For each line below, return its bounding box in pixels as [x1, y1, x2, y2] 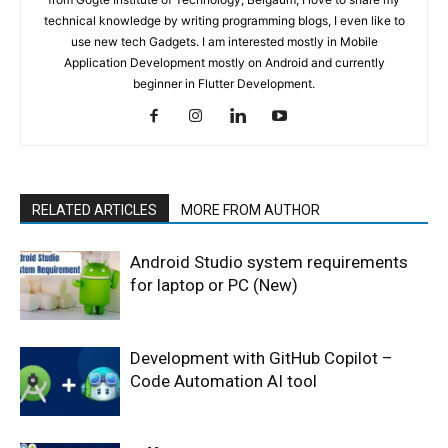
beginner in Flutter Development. [133, 76, 315, 92]
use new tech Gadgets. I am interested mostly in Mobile [70, 34, 378, 50]
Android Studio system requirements [130, 252, 408, 273]
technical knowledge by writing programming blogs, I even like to [43, 13, 405, 29]
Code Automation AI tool [130, 371, 317, 392]
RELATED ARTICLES [32, 202, 157, 219]
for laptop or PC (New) [130, 275, 298, 296]
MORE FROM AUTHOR [181, 202, 320, 219]
